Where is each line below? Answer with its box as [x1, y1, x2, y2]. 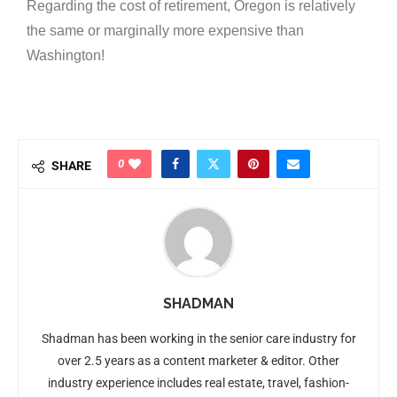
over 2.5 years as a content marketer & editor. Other [58, 354, 339, 369]
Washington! [27, 48, 105, 64]
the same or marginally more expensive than [27, 23, 304, 39]
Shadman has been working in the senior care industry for [41, 331, 356, 346]
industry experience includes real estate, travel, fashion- [48, 376, 349, 391]
